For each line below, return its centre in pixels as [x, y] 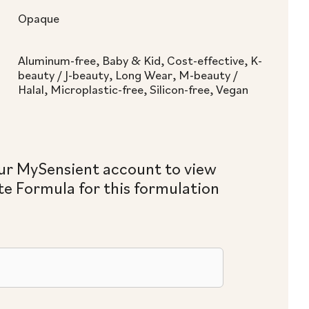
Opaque [39, 18]
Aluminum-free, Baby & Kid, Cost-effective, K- [140, 60]
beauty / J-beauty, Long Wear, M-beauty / [128, 75]
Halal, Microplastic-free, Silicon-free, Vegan [133, 89]
